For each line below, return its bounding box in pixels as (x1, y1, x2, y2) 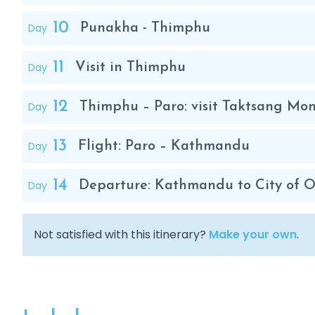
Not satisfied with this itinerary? (34, 226, 209, 243)
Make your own (209, 226, 297, 243)
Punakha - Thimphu (80, 21, 210, 35)
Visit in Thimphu (75, 60, 186, 75)
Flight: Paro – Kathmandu (78, 139, 250, 153)
